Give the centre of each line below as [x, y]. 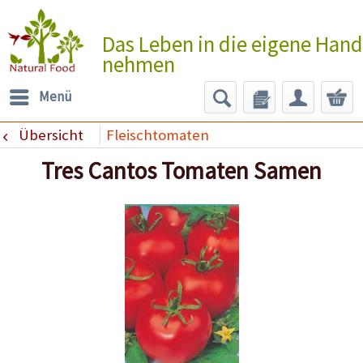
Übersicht [51, 135]
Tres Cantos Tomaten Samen [181, 171]
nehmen [138, 64]
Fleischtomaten [157, 135]
